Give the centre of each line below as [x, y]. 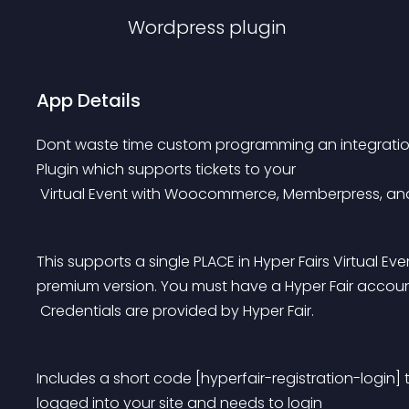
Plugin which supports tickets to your [166, 169]
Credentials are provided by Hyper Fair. [177, 311]
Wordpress [176, 27]
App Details [89, 100]
